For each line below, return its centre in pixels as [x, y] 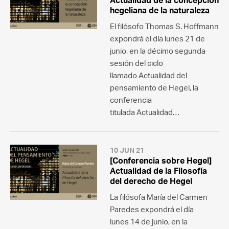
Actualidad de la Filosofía [158, 171]
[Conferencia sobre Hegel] [161, 161]
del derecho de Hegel [151, 181]
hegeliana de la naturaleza [160, 10]
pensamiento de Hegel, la [154, 88]
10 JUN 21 [127, 150]
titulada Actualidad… [145, 112]
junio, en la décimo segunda [158, 51]
